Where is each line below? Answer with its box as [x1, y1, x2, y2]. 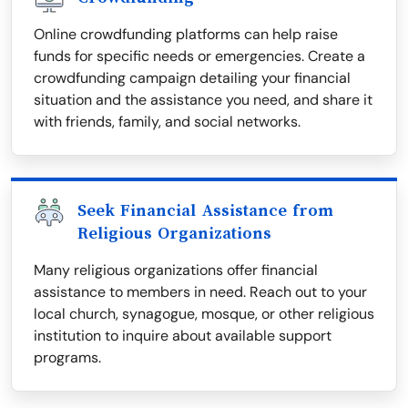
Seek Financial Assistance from [77, 201, 333, 220]
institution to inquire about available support [34, 326, 331, 346]
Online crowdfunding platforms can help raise [34, 25, 338, 45]
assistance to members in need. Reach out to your [34, 282, 367, 302]
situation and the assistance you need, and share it [34, 90, 372, 110]
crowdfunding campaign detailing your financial [34, 68, 351, 88]
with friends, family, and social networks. [34, 112, 301, 132]
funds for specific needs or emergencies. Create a [34, 46, 365, 66]
